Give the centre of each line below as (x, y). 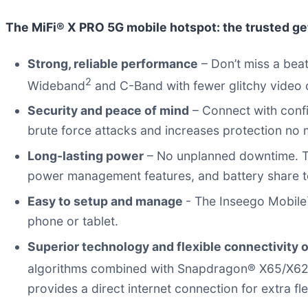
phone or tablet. (73, 221)
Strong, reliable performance (113, 63)
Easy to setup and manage (107, 201)
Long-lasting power (86, 156)
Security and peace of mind (108, 111)
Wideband (56, 85)
